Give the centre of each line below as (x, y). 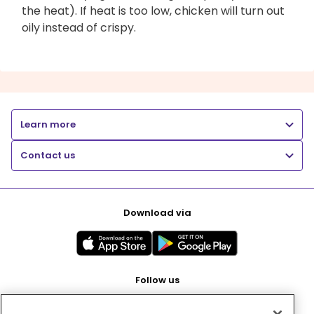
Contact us (48, 155)
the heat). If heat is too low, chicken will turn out (153, 11)
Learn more (48, 124)
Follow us (157, 280)
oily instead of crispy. (79, 27)
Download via (157, 212)
